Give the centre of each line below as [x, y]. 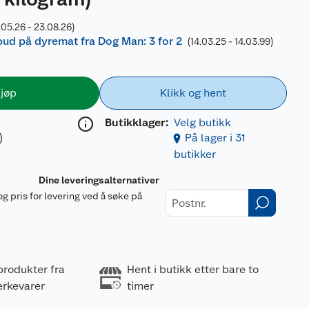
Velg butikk [202, 122]
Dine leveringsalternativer [99, 180]
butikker [195, 154]
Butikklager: [136, 122]
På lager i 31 [215, 138]
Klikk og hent [193, 93]
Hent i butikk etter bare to [192, 269]
